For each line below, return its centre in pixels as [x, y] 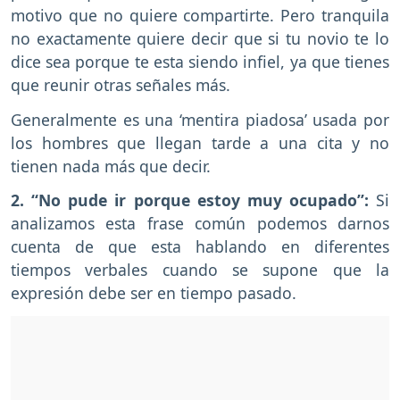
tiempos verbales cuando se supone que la [200, 270]
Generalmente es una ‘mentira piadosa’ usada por [200, 119]
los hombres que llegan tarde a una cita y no [200, 142]
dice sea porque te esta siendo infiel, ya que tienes [200, 61]
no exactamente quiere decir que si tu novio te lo [200, 38]
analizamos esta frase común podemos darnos [200, 224]
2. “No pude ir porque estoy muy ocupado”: [193, 200]
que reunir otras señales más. [121, 84]
